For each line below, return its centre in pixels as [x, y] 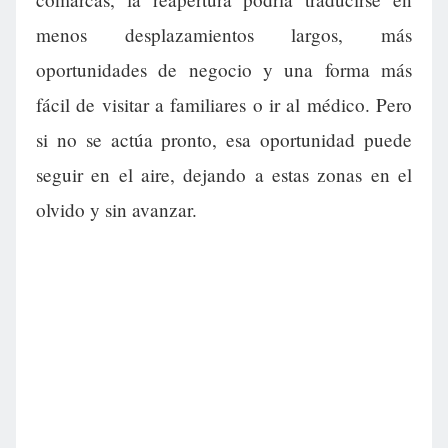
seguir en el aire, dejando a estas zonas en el [224, 175]
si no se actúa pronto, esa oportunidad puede [224, 140]
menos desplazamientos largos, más [224, 35]
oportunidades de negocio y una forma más [224, 70]
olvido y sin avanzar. [116, 210]
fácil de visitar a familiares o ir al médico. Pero [224, 105]
